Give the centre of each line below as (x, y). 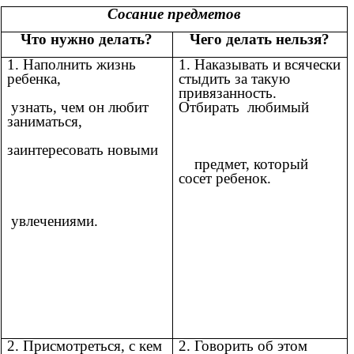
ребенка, (85, 79)
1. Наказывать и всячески (260, 65)
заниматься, (84, 122)
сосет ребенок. (225, 179)
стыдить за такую (234, 79)
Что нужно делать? (87, 40)
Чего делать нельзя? (260, 40)
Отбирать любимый (260, 107)
